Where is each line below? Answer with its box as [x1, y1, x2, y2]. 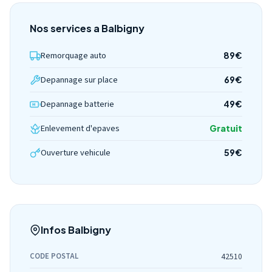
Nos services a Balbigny [30, 22, 144, 35]
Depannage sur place [41, 73, 118, 86]
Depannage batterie [41, 98, 114, 110]
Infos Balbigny [41, 223, 111, 236]
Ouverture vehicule [41, 146, 110, 159]
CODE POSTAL [30, 251, 78, 262]
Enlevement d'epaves [41, 122, 120, 135]
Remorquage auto [41, 49, 106, 62]
